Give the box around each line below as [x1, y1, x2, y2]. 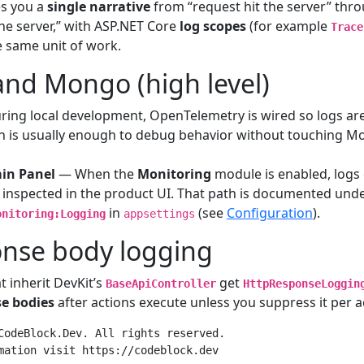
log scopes [179, 16, 246, 35]
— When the [54, 164, 137, 183]
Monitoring [136, 164, 211, 183]
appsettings [123, 206, 195, 220]
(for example [245, 16, 331, 35]
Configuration [226, 203, 313, 222]
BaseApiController [105, 276, 216, 290]
